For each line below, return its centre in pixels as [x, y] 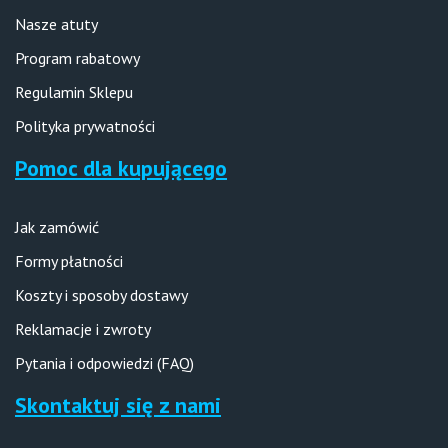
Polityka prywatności [85, 125]
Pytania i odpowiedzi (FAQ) [104, 362]
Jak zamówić [57, 226]
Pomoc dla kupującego [121, 167]
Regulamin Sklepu [74, 91]
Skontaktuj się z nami [118, 404]
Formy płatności [69, 260]
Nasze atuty [56, 23]
